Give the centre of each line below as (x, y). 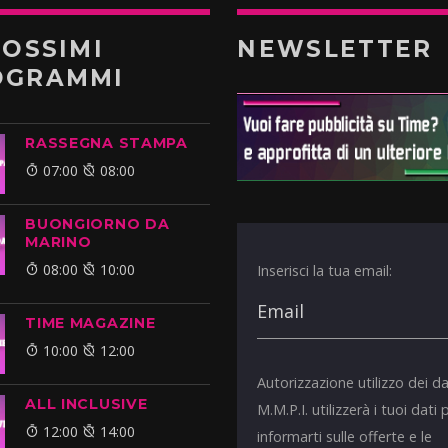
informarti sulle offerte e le (345, 436)
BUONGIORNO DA (97, 224)
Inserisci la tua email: (325, 271)
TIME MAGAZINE (90, 323)
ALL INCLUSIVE (86, 404)
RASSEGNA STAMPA (106, 143)
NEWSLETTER (335, 49)
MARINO (58, 242)
